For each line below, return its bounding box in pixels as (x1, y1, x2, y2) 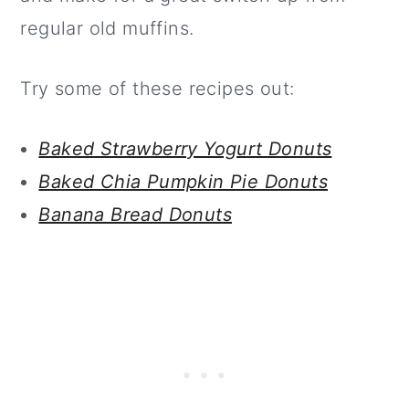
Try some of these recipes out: (20, 78, 295, 100)
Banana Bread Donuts (38, 204, 232, 225)
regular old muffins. (20, 17, 194, 39)
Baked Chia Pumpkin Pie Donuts (38, 171, 328, 193)
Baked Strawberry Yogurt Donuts (38, 138, 332, 160)
